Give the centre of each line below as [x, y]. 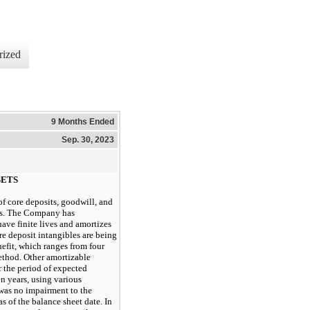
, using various [54, 279]
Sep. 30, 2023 [88, 139]
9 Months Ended [83, 121]
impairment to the [58, 290]
